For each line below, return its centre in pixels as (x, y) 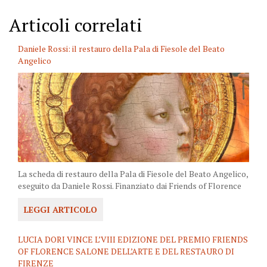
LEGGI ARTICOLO (60, 209)
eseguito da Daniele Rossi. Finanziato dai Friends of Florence (130, 185)
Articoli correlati (76, 25)
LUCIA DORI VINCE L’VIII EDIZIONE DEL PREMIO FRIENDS (133, 239)
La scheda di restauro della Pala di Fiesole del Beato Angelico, (133, 173)
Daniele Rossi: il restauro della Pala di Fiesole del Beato (121, 48)
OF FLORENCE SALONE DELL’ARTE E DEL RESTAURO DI (126, 251)
